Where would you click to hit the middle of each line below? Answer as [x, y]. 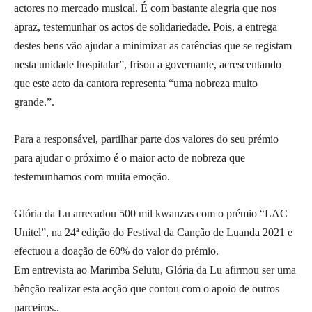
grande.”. [34, 102]
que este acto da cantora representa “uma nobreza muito [136, 84]
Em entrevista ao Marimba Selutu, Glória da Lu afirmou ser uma [155, 270]
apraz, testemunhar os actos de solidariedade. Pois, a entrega [146, 27]
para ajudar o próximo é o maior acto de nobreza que [130, 158]
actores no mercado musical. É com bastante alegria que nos [145, 8]
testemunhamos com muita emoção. [92, 177]
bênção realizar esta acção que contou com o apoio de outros [147, 289]
